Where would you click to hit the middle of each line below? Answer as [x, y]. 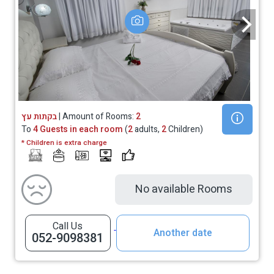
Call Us [68, 227]
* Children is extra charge [64, 143]
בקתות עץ [39, 117]
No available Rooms [184, 190]
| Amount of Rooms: [96, 117]
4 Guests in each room [78, 130]
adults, [147, 130]
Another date [183, 233]
